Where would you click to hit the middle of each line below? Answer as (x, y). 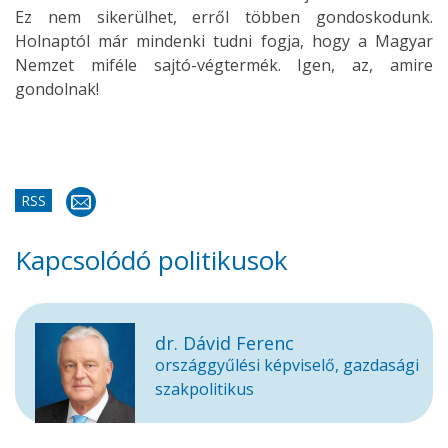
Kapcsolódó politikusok (151, 260)
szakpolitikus (204, 389)
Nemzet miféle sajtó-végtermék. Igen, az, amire (224, 65)
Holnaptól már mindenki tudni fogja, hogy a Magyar (224, 41)
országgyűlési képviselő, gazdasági (287, 365)
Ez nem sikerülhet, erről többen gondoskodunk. (224, 17)
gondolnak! (57, 89)
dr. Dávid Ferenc (224, 343)
